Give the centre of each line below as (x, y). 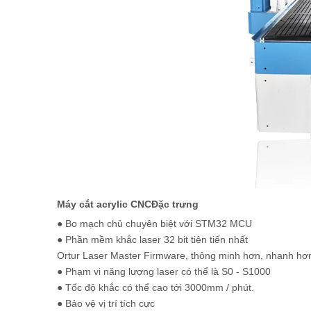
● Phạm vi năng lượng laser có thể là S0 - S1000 (164, 271)
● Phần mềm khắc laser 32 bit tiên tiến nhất (152, 239)
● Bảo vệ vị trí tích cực (106, 303)
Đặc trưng (175, 204)
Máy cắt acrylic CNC (104, 204)
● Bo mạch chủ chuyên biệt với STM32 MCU (154, 224)
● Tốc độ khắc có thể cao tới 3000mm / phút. (155, 287)
